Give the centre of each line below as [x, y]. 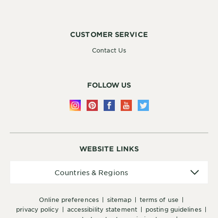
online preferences [72, 200]
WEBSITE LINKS [109, 149]
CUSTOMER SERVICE [109, 35]
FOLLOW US [109, 85]
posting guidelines [173, 209]
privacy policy [37, 209]
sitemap [119, 200]
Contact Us [109, 50]
